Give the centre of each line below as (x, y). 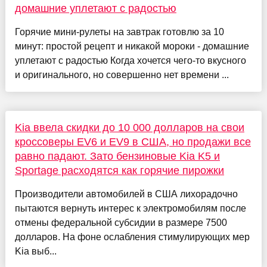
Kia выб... (35, 252)
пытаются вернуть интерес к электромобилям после (130, 209)
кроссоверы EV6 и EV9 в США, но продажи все (133, 142)
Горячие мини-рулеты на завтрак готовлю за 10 (119, 32)
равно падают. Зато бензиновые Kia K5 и (117, 156)
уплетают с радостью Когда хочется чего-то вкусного (130, 61)
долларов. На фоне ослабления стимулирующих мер (132, 237)
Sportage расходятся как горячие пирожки (119, 171)
